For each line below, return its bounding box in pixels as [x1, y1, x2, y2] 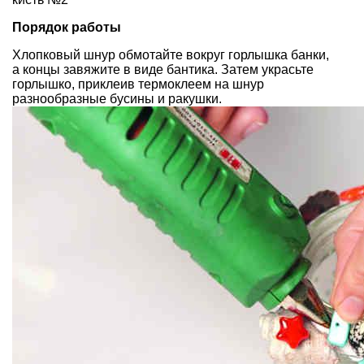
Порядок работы [12, 19, 121, 34]
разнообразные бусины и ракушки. [12, 91, 222, 106]
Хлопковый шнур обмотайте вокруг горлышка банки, [12, 47, 329, 62]
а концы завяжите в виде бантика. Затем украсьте [12, 62, 314, 76]
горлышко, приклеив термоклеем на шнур [12, 76, 264, 91]
